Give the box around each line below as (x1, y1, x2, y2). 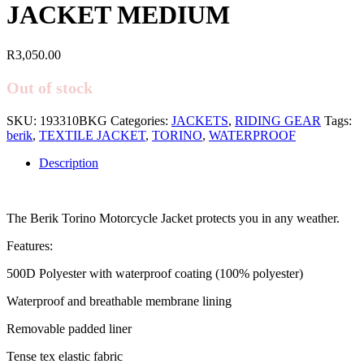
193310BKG (40, 113, 107, 128)
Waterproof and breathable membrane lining (6, 293, 232, 308)
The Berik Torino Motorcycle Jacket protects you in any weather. (6, 210, 340, 225)
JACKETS (171, 113, 228, 128)
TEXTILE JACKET (39, 128, 145, 142)
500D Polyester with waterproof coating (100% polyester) (6, 266, 303, 280)
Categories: (110, 113, 171, 128)
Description (39, 155, 98, 170)
